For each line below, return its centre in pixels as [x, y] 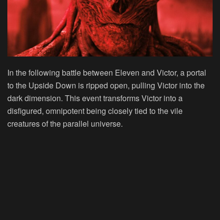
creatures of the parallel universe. [65, 123]
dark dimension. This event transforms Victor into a [95, 98]
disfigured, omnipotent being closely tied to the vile [95, 110]
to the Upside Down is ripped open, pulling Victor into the [106, 85]
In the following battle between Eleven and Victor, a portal [107, 72]
